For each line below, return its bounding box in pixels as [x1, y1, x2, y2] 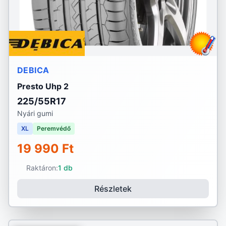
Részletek [94, 184, 132, 194]
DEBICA [17, 65, 49, 75]
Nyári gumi [17, 109, 53, 118]
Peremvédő [37, 125, 71, 132]
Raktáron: [26, 163, 58, 172]
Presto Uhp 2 [17, 81, 69, 91]
